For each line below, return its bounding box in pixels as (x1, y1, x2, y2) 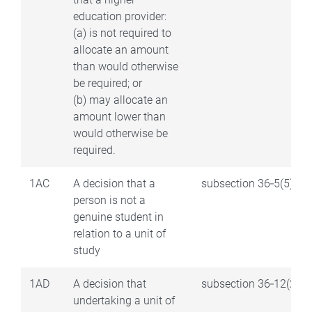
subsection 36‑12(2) (201, 276, 299, 290)
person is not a (73, 193, 146, 207)
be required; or (73, 76, 142, 90)
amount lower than (73, 109, 166, 123)
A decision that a (73, 176, 155, 190)
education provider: (73, 9, 166, 23)
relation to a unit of (73, 226, 166, 240)
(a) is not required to (73, 26, 171, 40)
